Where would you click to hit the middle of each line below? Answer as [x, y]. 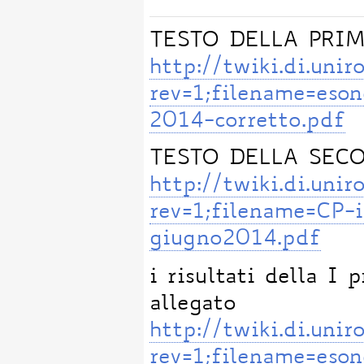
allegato [193, 305]
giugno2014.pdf [236, 240]
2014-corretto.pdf [248, 121]
